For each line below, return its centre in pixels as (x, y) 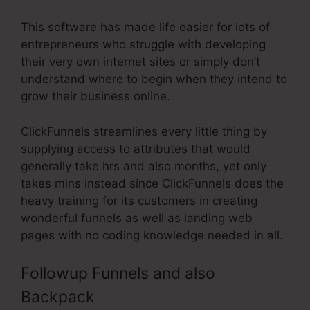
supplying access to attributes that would (136, 148)
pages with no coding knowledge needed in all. (152, 235)
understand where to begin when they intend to (154, 79)
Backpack (58, 297)
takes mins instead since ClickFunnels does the (152, 183)
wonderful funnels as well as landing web (137, 218)
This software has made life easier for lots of (145, 27)
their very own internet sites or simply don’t (140, 62)
